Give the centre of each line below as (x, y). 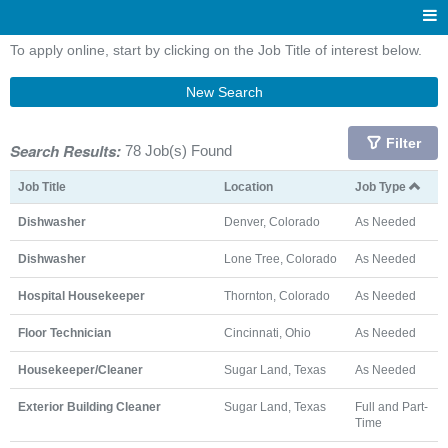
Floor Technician (64, 332)
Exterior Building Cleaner (89, 406)
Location (248, 186)
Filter (403, 143)
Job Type (382, 186)
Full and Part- (391, 406)
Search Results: (65, 151)
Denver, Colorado (272, 221)
